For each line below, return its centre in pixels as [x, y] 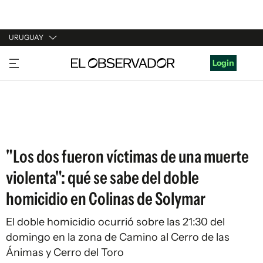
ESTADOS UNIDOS [45, 126]
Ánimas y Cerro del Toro [65, 252]
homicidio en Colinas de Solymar [106, 199]
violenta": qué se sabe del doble [102, 178]
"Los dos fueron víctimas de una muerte [127, 156]
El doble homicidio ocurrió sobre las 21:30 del [115, 222]
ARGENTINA [33, 82]
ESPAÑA [25, 104]
